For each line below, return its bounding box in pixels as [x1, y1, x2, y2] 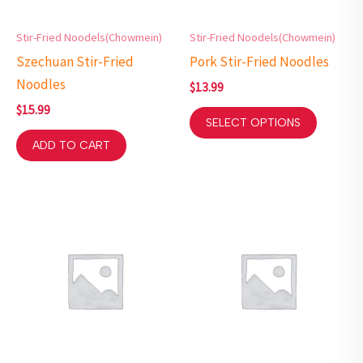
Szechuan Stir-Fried [16, 52, 134, 70]
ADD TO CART [32, 139, 110, 153]
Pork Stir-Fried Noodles [190, 52, 329, 70]
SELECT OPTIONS [206, 116, 301, 130]
